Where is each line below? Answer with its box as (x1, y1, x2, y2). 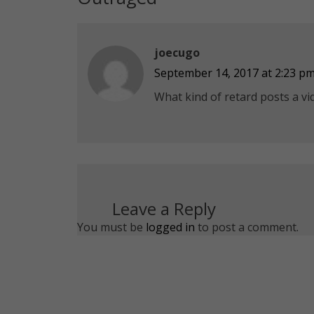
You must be (76, 219, 146, 235)
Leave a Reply (111, 196, 216, 220)
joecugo (153, 44, 200, 60)
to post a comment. (194, 219, 299, 235)
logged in (145, 219, 195, 235)
